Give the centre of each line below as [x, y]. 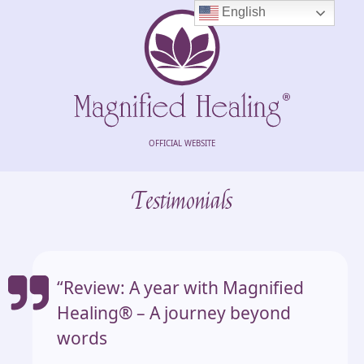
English [243, 12]
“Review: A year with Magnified [180, 287]
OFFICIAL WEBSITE [182, 143]
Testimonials [182, 201]
